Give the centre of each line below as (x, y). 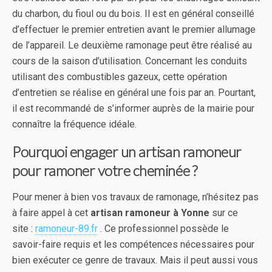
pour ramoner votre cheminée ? (105, 170)
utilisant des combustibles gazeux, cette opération (120, 77)
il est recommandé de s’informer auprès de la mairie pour (133, 108)
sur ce (224, 213)
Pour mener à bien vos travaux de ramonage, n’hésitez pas (135, 197)
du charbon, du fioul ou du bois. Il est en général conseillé (133, 14)
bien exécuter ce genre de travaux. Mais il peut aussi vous (135, 260)
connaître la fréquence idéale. (79, 124)
